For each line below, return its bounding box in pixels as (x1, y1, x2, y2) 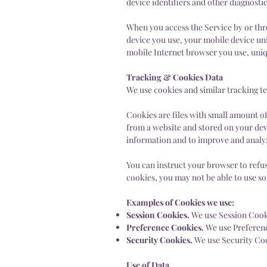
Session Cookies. (126, 209, 191, 221)
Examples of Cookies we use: (126, 196, 234, 208)
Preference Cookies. (126, 221, 206, 233)
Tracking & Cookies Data (126, 71, 223, 83)
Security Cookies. (126, 234, 194, 246)
